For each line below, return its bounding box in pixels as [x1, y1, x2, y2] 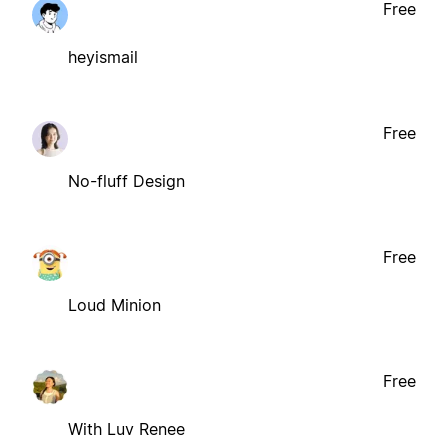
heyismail [68, 46, 138, 67]
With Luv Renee [68, 418, 185, 439]
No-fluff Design [68, 170, 185, 191]
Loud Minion [68, 294, 161, 315]
